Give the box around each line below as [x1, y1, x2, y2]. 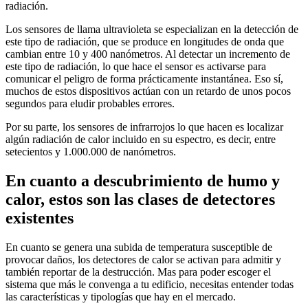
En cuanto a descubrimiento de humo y [5, 171, 280, 190]
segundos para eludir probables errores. [5, 97, 175, 109]
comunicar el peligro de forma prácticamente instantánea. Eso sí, [5, 72, 283, 85]
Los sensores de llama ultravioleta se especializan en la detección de [5, 23, 298, 35]
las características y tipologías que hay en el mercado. [5, 290, 236, 302]
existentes [5, 208, 74, 227]
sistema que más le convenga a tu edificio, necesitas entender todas [5, 278, 294, 290]
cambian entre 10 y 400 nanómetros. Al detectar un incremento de [5, 47, 290, 60]
